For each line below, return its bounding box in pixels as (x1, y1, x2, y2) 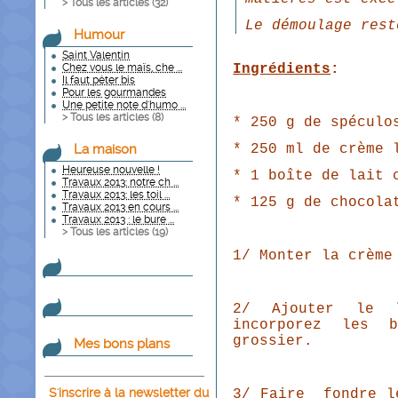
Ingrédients (233, 61, 331, 77)
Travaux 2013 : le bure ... (62, 213, 174, 226)
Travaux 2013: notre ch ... (62, 176, 179, 188)
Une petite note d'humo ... (62, 99, 186, 111)
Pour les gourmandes (62, 86, 166, 99)
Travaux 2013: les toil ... (62, 188, 170, 201)
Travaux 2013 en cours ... (62, 201, 179, 213)
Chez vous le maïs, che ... (62, 61, 182, 74)
